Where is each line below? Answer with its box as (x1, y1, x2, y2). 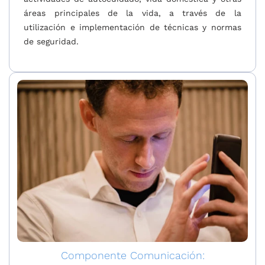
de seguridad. (24, 36, 79, 46)
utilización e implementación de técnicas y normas (24, 22, 241, 32)
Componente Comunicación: (60, 248, 205, 261)
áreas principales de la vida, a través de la (24, 8, 241, 18)
